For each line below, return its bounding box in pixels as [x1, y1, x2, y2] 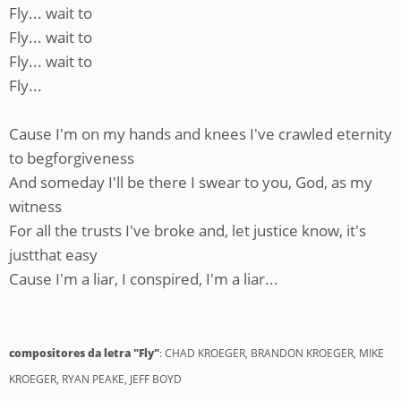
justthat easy [9, 244, 98, 265]
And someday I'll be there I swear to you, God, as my [9, 172, 372, 192]
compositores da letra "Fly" [9, 346, 159, 361]
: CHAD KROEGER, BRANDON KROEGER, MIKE [159, 346, 384, 361]
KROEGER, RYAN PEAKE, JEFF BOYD [9, 371, 182, 387]
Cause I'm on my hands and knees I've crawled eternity [9, 124, 392, 144]
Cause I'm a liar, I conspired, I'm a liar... [9, 269, 278, 289]
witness [9, 196, 62, 217]
